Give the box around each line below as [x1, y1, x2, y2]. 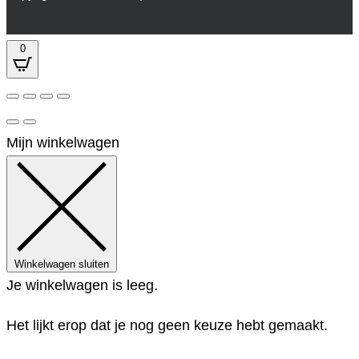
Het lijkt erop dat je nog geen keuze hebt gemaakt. [6, 317, 328, 333]
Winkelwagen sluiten [14, 257, 109, 270]
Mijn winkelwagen [6, 134, 119, 151]
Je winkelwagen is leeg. [6, 276, 158, 293]
